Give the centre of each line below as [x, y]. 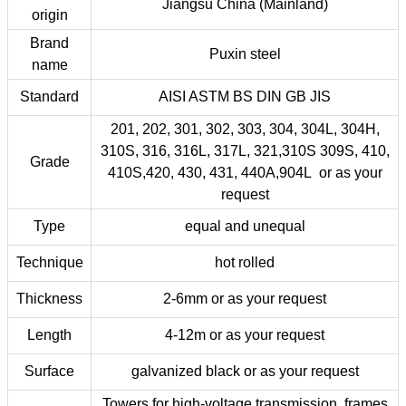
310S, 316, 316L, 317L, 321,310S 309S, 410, [245, 151]
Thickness [49, 299]
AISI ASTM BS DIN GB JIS [245, 97]
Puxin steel [245, 54]
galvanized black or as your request [245, 371]
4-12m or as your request [245, 335]
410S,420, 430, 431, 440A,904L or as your [245, 173]
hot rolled [245, 262]
